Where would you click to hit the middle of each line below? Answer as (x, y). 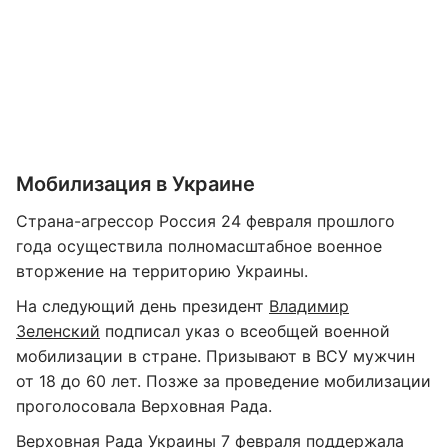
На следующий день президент (142, 306)
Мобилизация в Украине (135, 184)
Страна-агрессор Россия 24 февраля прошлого (205, 221)
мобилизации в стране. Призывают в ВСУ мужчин (215, 356)
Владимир (309, 306)
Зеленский (58, 331)
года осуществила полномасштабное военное (199, 246)
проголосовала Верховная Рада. (144, 406)
